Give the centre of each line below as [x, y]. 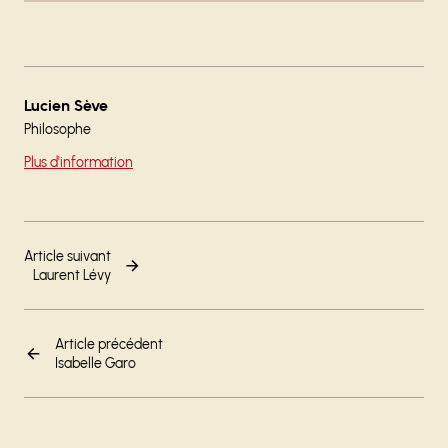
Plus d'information [78, 163]
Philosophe [57, 130]
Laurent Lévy [72, 276]
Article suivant [67, 257]
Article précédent [109, 345]
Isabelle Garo [95, 364]
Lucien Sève [66, 106]
